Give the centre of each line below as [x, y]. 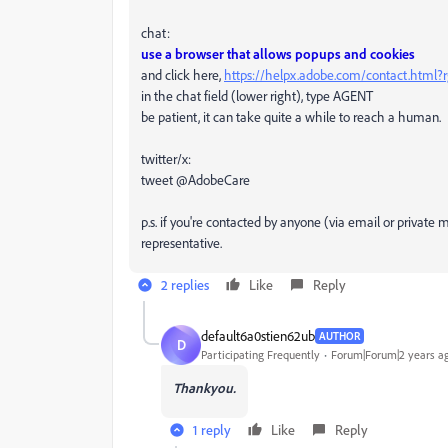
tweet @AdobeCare [195, 179]
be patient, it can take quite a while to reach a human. [291, 116]
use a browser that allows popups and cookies [278, 53]
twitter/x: [166, 158]
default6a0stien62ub [258, 336]
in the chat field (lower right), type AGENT [257, 95]
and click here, [182, 74]
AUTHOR [339, 335]
